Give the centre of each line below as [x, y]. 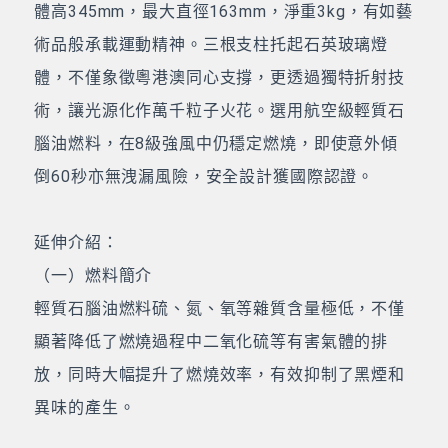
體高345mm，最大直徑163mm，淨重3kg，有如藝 [224, 12]
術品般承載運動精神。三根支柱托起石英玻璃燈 [211, 45]
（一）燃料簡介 [93, 276]
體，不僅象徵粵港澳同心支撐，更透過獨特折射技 [219, 78]
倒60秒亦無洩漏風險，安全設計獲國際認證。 [204, 177]
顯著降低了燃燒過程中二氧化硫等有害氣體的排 [211, 342]
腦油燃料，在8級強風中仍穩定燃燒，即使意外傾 [216, 144]
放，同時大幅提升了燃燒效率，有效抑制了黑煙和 [219, 375]
